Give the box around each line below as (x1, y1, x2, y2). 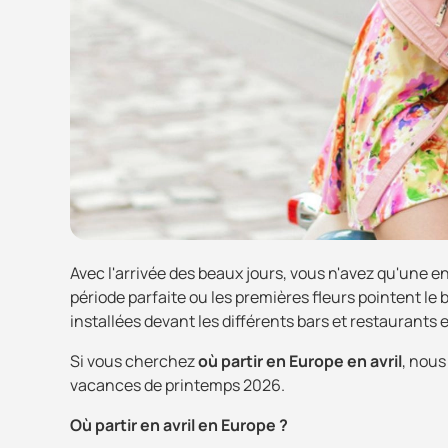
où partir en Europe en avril (198, 350, 402, 373)
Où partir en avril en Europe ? (70, 414, 288, 437)
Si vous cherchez (70, 350, 198, 373)
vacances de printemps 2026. (70, 374, 285, 397)
